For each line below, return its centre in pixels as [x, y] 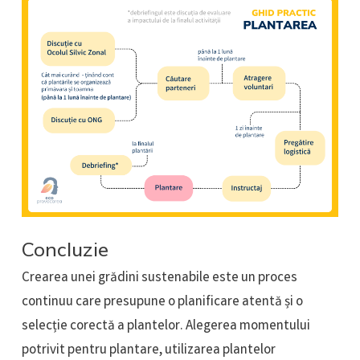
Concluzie [65, 250]
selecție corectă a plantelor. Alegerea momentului [166, 327]
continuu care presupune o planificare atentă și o [162, 303]
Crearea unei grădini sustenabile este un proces [159, 279]
